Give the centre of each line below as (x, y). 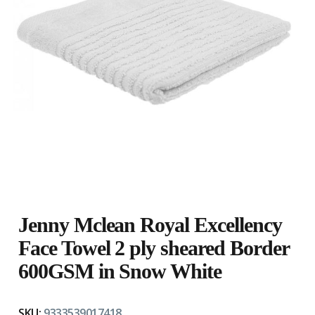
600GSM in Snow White (120, 271)
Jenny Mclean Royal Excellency (150, 225)
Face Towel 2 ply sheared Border (154, 248)
